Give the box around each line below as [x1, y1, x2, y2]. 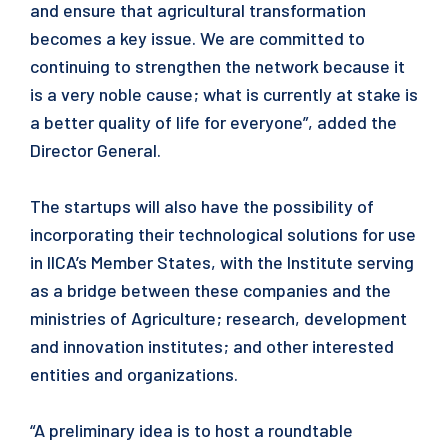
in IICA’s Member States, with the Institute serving [30, 251, 414, 273]
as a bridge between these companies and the [30, 279, 391, 301]
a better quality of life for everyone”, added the [30, 111, 397, 133]
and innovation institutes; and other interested [30, 335, 394, 357]
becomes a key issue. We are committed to [30, 27, 365, 49]
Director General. [30, 139, 161, 161]
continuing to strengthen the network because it [30, 55, 405, 77]
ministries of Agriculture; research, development [30, 307, 407, 329]
